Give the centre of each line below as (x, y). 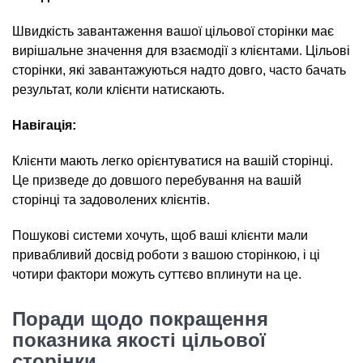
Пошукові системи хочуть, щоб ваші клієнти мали (160, 235)
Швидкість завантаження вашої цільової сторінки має (173, 31)
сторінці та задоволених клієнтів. (111, 200)
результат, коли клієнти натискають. (118, 90)
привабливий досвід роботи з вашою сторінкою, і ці (166, 255)
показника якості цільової (139, 340)
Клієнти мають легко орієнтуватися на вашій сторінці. (173, 161)
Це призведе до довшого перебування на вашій (157, 180)
